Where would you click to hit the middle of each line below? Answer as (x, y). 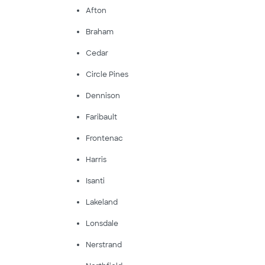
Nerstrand (104, 245)
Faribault (101, 117)
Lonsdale (102, 224)
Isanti (95, 181)
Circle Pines (107, 75)
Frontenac (104, 138)
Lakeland (101, 202)
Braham (99, 32)
